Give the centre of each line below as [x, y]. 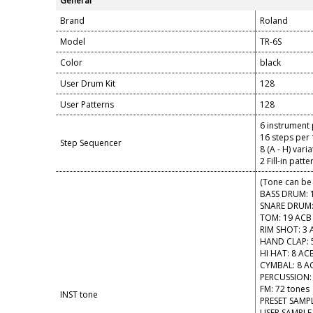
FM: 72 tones [285, 289]
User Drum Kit [88, 83]
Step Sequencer [91, 143]
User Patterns [87, 104]
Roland [274, 21]
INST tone [79, 294]
